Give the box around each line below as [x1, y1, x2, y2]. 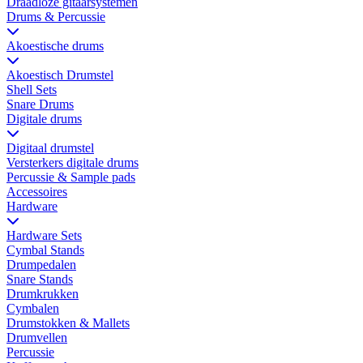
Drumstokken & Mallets [6, 316, 130, 331]
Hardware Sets [6, 228, 82, 243]
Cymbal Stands [6, 243, 84, 258]
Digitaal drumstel [6, 141, 94, 156]
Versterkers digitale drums [6, 156, 139, 170]
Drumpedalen [6, 258, 76, 272]
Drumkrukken [6, 287, 79, 301]
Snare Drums [6, 97, 74, 112]
